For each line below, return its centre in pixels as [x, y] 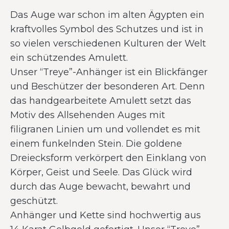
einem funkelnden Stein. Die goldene [96, 144]
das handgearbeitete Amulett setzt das [101, 101]
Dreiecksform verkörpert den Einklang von [108, 158]
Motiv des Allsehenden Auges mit [88, 115]
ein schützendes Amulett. [69, 58]
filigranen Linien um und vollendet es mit [105, 129]
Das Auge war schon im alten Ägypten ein [107, 15]
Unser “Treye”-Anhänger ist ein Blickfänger [109, 72]
